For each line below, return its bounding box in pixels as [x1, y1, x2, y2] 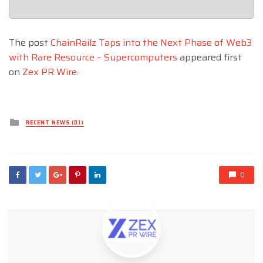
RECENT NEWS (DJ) [26, 119, 84, 127]
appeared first [177, 50, 242, 65]
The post [9, 35, 50, 50]
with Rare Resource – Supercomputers [9, 50, 177, 65]
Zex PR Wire [22, 65, 77, 80]
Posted [19, 112, 52, 129]
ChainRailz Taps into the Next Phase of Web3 [50, 35, 252, 50]
